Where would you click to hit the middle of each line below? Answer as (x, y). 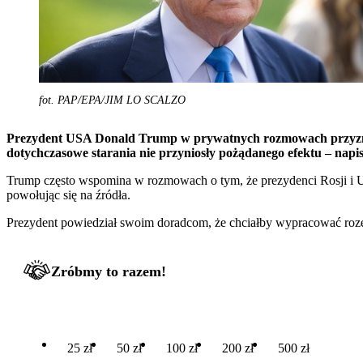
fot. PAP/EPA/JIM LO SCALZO (112, 100)
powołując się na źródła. (68, 194)
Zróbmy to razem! (109, 271)
